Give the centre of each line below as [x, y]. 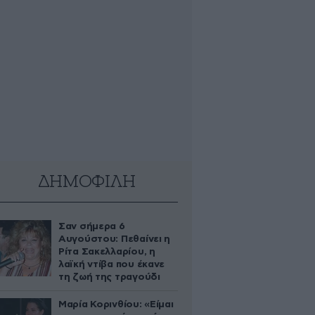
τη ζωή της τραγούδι [109, 277]
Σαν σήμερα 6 [92, 226]
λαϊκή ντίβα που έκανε [112, 264]
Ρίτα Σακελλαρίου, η [107, 252]
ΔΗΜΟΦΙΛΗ [86, 182]
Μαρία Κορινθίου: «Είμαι [116, 304]
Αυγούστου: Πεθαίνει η [115, 239]
